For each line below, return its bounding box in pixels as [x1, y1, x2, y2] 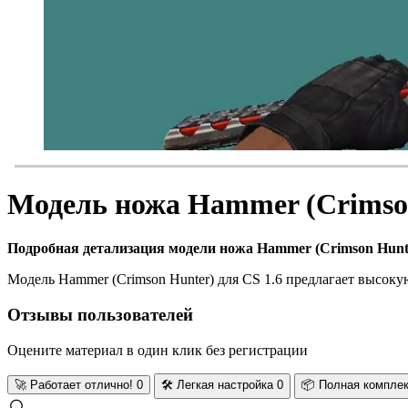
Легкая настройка [173, 377, 277, 392]
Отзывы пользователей [7, 304, 193, 324]
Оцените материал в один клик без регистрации [7, 342, 308, 358]
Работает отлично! [26, 377, 137, 392]
